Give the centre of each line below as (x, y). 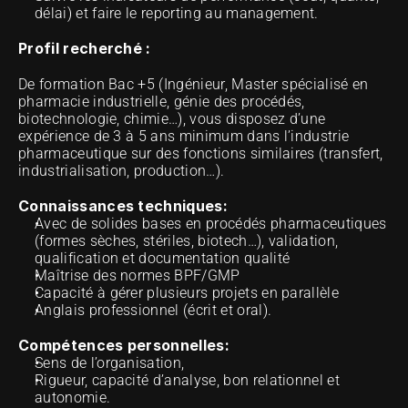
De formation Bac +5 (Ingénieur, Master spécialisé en (194, 84)
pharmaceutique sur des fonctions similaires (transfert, (201, 153)
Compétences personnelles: (124, 345)
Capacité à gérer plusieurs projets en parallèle (187, 293)
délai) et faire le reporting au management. (177, 13)
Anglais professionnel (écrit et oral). (153, 310)
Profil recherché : (85, 48)
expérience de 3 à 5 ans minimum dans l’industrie (184, 136)
